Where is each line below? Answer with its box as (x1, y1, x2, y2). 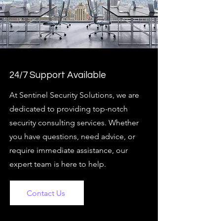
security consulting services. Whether (9, 118, 139, 127)
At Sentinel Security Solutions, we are (9, 90, 139, 100)
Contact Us (27, 188, 65, 198)
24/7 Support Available (9, 70, 106, 80)
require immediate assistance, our (9, 146, 128, 155)
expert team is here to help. (9, 159, 106, 169)
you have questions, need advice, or (9, 132, 135, 141)
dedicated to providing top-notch (9, 104, 128, 113)
